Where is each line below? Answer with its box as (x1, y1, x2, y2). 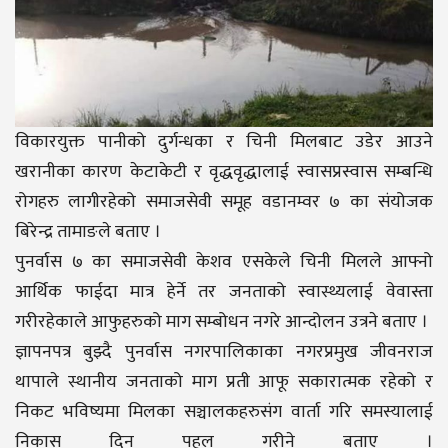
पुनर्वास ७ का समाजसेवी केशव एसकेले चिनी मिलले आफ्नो (15, 246, 433, 277)
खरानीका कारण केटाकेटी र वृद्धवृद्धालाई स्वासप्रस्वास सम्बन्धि (15, 156, 433, 187)
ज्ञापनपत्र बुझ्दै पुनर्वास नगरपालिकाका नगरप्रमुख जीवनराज (15, 336, 433, 367)
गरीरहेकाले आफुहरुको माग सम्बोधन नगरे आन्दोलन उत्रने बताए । (15, 306, 428, 337)
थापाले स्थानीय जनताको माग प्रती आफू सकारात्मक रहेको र (15, 366, 433, 397)
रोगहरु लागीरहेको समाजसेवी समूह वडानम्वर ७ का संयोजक (15, 186, 433, 217)
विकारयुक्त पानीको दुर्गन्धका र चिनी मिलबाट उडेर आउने (15, 126, 433, 157)
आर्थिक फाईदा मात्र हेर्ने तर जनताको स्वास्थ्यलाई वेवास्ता (15, 276, 433, 307)
